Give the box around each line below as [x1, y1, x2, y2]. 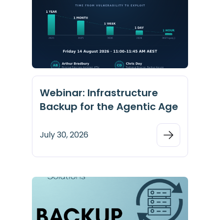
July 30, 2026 [40, 129, 88, 140]
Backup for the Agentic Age [40, 99, 178, 113]
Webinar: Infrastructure [40, 85, 158, 100]
